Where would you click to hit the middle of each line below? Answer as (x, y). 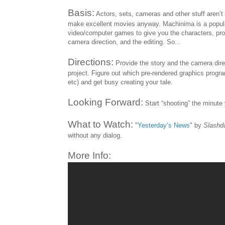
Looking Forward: (105, 102)
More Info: (89, 155)
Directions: (91, 62)
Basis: (81, 13)
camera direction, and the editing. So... (124, 42)
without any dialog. (95, 135)
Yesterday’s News (164, 125)
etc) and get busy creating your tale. (120, 82)
